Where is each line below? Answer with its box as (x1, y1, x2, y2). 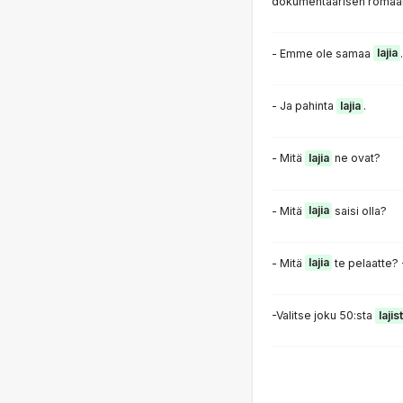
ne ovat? (332, 151, 381, 166)
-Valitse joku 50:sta (272, 309, 375, 323)
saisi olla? (332, 203, 387, 218)
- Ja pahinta (272, 99, 336, 113)
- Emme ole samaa (272, 46, 373, 60)
